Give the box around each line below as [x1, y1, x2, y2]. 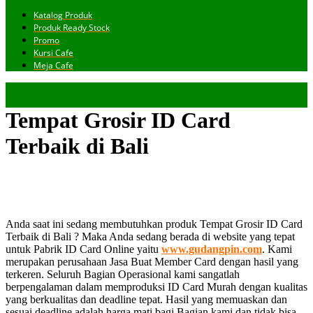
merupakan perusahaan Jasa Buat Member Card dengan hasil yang [6, 256, 298, 268]
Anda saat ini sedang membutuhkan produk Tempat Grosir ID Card [6, 218, 303, 230]
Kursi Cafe [34, 47, 73, 59]
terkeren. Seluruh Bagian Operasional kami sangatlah [6, 268, 240, 280]
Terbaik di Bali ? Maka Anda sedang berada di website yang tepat [6, 231, 295, 242]
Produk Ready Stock [34, 22, 110, 34]
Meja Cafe [34, 59, 73, 71]
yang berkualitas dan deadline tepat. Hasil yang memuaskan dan [6, 293, 287, 305]
